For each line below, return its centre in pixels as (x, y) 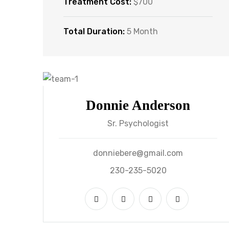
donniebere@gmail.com (138, 153)
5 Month (142, 31)
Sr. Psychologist (138, 124)
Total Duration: (94, 31)
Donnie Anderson (138, 106)
